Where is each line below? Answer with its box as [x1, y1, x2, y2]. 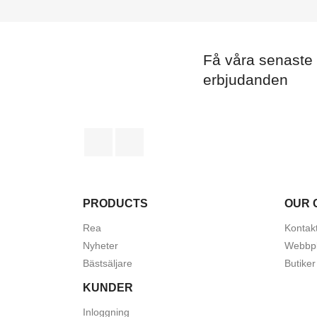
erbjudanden [203, 71, 288, 88]
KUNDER [83, 282, 133, 294]
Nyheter [83, 240, 118, 252]
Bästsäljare [83, 258, 132, 270]
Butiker [284, 258, 316, 270]
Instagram [144, 129, 193, 142]
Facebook [113, 129, 163, 142]
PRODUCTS [83, 197, 148, 210]
